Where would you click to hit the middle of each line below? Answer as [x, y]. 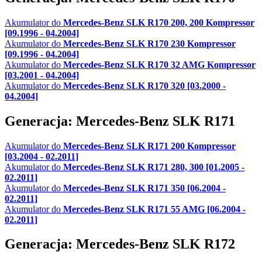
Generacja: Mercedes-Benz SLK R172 [120, 244]
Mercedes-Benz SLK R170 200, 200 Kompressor [159, 22]
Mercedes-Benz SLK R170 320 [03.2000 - [144, 85]
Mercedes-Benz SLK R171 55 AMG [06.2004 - [154, 209]
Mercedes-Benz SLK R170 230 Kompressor [149, 43]
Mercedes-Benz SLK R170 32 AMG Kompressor [159, 64]
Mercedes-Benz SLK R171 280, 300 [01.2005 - [154, 167]
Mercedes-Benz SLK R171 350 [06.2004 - [144, 188]
